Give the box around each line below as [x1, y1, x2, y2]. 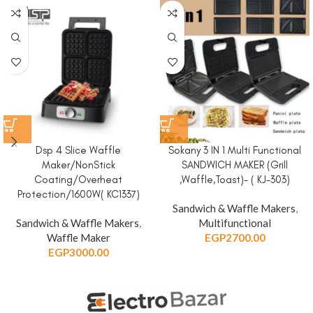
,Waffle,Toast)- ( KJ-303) [180, 173, 290, 186]
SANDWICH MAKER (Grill [182, 159, 288, 171]
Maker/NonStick [41, 159, 115, 171]
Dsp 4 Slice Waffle [36, 144, 121, 156]
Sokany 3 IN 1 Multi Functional [168, 144, 301, 156]
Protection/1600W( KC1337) [17, 188, 140, 201]
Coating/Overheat [34, 173, 122, 186]
